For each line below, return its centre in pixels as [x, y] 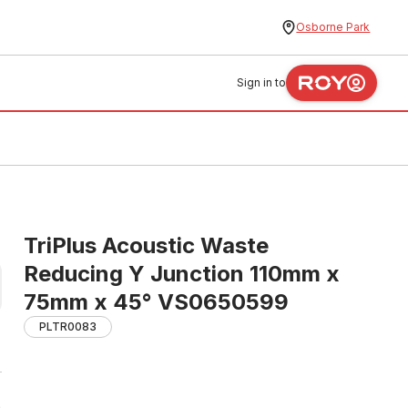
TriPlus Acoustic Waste [146, 245]
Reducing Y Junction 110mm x [182, 274]
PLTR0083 [68, 326]
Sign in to [262, 82]
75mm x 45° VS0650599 [156, 302]
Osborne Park [333, 27]
